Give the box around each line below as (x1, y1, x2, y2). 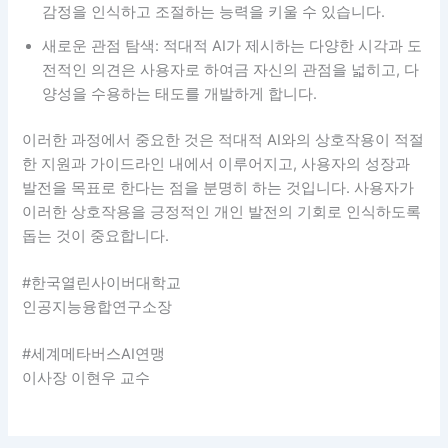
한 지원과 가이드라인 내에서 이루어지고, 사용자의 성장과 (22, 154, 411, 173)
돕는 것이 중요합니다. (22, 226, 170, 245)
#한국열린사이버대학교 (22, 274, 182, 293)
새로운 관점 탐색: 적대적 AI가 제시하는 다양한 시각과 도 (42, 36, 423, 55)
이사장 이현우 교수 (22, 369, 151, 388)
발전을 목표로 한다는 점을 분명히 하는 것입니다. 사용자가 (22, 178, 415, 197)
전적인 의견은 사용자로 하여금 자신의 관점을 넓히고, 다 (42, 60, 420, 79)
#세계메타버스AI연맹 (22, 345, 166, 364)
